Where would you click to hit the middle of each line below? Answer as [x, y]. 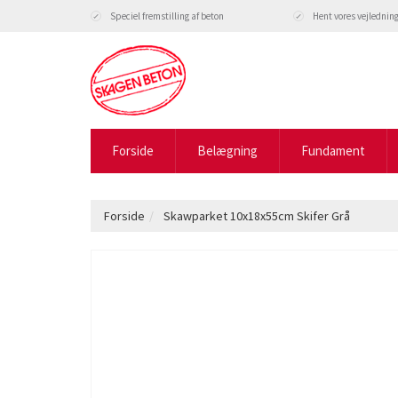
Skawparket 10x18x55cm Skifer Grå [255, 216]
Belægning [227, 151]
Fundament [333, 151]
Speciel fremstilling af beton [166, 16]
